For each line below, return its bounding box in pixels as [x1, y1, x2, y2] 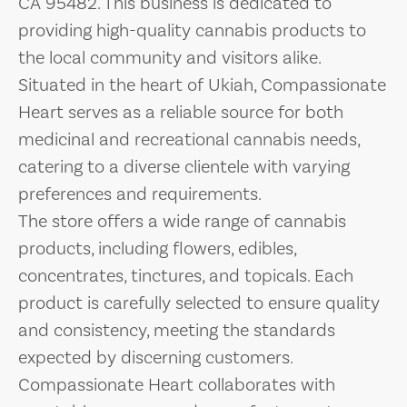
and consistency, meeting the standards [18, 319, 335, 342]
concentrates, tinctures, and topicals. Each [18, 264, 353, 288]
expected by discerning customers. [18, 346, 293, 370]
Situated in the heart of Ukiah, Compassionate [18, 74, 386, 97]
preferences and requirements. [18, 183, 262, 206]
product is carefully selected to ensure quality [18, 292, 380, 315]
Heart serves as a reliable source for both [18, 101, 343, 124]
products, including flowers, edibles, [18, 237, 296, 261]
